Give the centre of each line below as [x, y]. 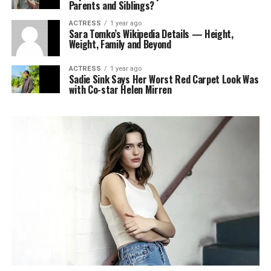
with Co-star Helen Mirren [120, 90]
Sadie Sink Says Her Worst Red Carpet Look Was [164, 80]
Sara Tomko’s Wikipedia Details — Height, [151, 34]
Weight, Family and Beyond [120, 44]
